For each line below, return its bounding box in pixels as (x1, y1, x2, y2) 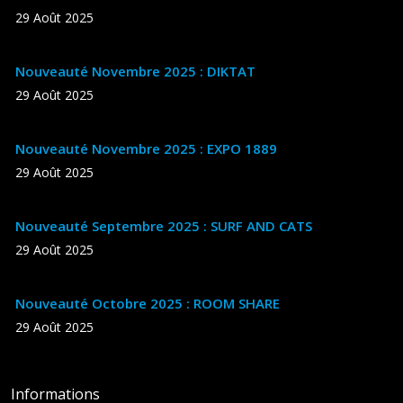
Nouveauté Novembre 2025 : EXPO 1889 (15, 139, 277, 157)
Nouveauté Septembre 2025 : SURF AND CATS (15, 216, 312, 235)
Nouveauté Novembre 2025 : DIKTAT (15, 61, 255, 80)
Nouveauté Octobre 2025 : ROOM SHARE (15, 293, 280, 312)
